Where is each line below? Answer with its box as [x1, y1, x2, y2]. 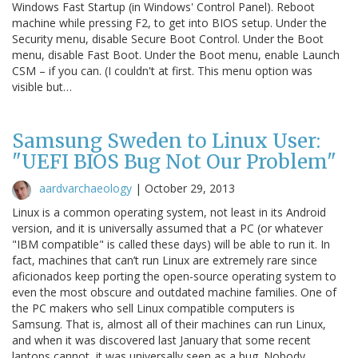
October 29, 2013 [145, 180, 235, 196]
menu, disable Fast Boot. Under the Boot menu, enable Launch [12, 46, 340, 62]
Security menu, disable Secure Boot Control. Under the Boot [12, 30, 324, 46]
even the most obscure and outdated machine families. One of [12, 284, 336, 300]
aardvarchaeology [39, 180, 132, 196]
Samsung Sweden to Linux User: [12, 128, 320, 153]
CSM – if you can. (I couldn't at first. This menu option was [12, 62, 312, 78]
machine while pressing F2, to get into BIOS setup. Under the [12, 14, 327, 30]
